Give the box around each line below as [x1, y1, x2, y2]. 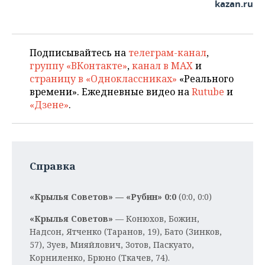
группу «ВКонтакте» [30, 59, 127, 72]
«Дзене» [30, 98, 69, 111]
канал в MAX [132, 59, 193, 72]
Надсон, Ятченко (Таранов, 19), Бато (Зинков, [30, 226, 222, 237]
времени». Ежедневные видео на [30, 85, 192, 98]
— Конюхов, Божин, [113, 213, 199, 224]
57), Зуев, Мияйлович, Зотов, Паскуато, [30, 239, 194, 250]
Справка [30, 159, 76, 173]
